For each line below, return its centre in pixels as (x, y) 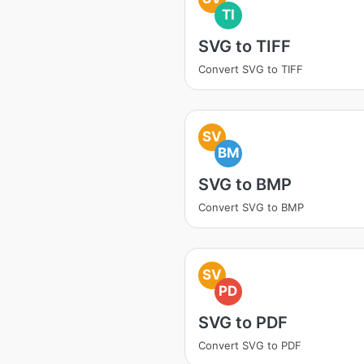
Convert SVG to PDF (250, 345)
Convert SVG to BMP (251, 207)
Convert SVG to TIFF (251, 69)
